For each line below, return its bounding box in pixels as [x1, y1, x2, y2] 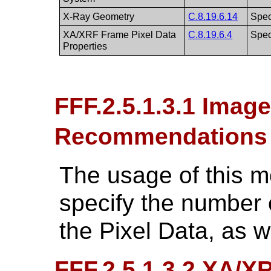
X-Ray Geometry [63, 11, 135, 22]
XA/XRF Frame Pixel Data [63, 29, 177, 40]
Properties [63, 41, 108, 51]
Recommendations [54, 123, 267, 149]
